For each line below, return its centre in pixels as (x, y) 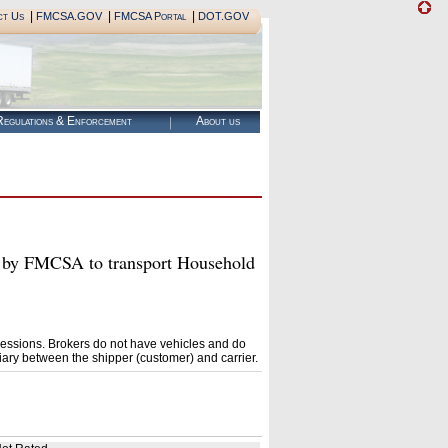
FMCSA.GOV (68, 16)
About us (218, 121)
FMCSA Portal (149, 16)
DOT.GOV (223, 16)
